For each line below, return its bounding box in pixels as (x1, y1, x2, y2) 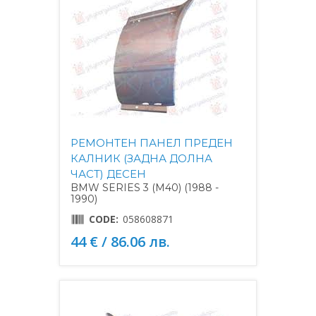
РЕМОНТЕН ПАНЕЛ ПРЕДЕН (71, 135, 233, 150)
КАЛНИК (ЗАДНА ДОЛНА (71, 151, 212, 165)
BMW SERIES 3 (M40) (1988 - (71, 181, 219, 194)
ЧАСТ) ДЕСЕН (71, 166, 146, 181)
